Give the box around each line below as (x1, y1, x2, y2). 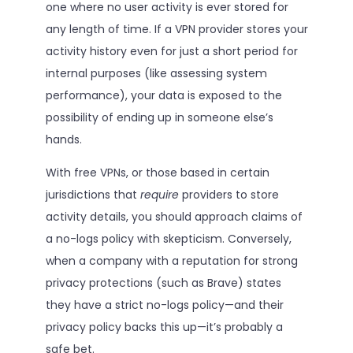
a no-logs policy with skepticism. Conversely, (45, 231, 292, 247)
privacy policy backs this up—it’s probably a (45, 319, 283, 335)
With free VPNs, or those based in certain (45, 165, 269, 180)
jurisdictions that (45, 187, 140, 203)
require (139, 187, 179, 203)
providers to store (178, 187, 279, 203)
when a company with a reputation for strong (45, 253, 298, 269)
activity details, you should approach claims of (45, 209, 303, 225)
